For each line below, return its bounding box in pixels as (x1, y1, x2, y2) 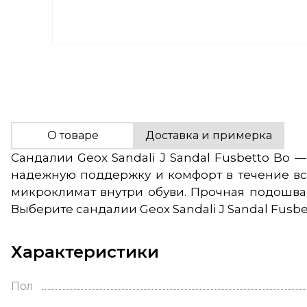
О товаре (47, 129, 99, 143)
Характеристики (11, 242, 159, 262)
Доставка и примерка (145, 129, 272, 143)
